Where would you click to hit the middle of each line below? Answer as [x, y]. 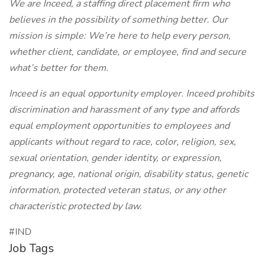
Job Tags [32, 248]
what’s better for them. [59, 68]
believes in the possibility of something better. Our [118, 20]
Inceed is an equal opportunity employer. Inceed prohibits [132, 94]
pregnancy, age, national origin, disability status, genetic [128, 174]
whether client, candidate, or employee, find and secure [128, 52]
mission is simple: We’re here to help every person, [120, 36]
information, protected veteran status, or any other [117, 190]
